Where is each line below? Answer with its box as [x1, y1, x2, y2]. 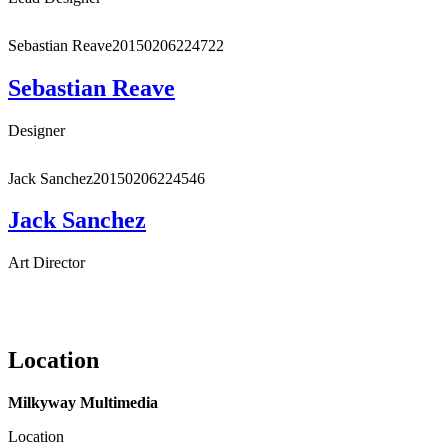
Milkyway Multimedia [8, 394, 158, 412]
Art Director [8, 254, 85, 272]
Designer [8, 121, 65, 139]
